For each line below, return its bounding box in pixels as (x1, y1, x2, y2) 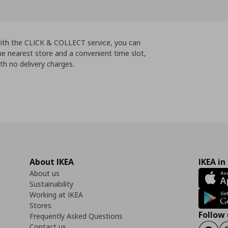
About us (30, 168, 60, 178)
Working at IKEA (30, 189, 83, 199)
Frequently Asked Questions (30, 211, 123, 221)
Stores (30, 200, 51, 210)
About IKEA (30, 156, 74, 167)
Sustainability (30, 179, 73, 189)
